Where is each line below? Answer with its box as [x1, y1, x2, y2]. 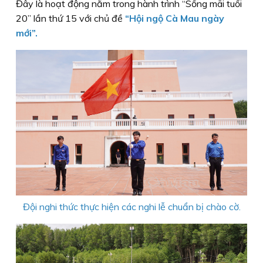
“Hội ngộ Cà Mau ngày [125, 12, 224, 24]
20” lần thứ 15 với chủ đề [16, 12, 125, 24]
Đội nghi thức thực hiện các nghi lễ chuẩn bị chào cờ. [22, 200, 241, 213]
